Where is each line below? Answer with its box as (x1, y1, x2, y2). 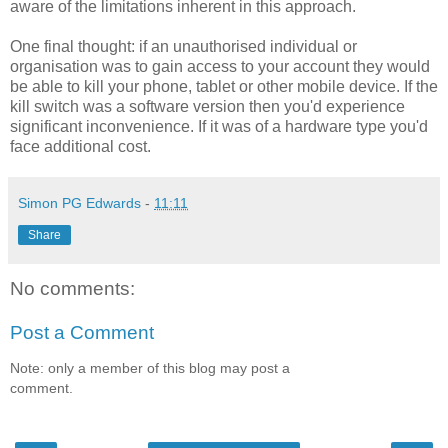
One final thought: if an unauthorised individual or (10, 37, 357, 55)
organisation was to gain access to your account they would (10, 57, 430, 75)
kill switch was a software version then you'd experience (10, 97, 405, 115)
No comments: (10, 278, 135, 299)
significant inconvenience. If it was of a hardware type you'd (10, 117, 428, 135)
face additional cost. (10, 137, 151, 155)
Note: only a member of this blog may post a (10, 359, 290, 376)
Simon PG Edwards (18, 194, 141, 211)
